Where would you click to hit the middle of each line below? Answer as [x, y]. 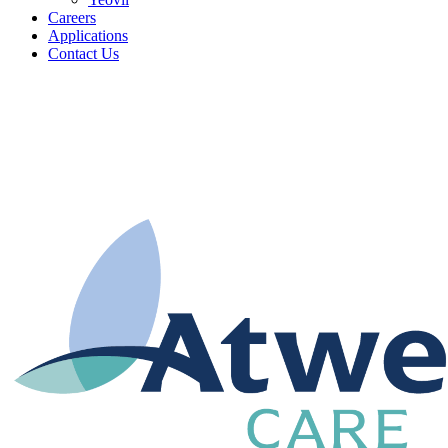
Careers [72, 18]
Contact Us [83, 54]
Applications [88, 36]
